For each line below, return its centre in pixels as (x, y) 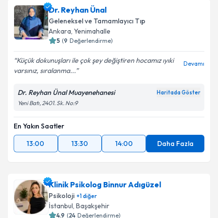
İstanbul (61, 206)
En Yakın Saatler (39, 126)
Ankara (60, 31)
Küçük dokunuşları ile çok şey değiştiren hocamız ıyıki (95, 60)
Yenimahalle (92, 31)
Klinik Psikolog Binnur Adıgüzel (105, 184)
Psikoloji (62, 196)
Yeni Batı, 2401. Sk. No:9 (48, 103)
